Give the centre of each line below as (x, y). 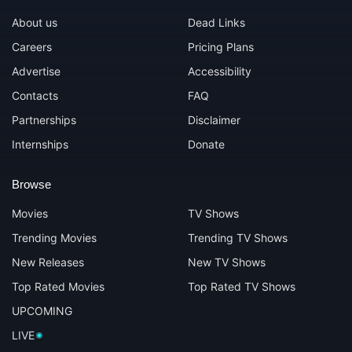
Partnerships (44, 120)
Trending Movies (54, 238)
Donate (206, 145)
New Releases (48, 262)
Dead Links (216, 23)
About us (35, 23)
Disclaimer (214, 120)
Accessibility (220, 71)
